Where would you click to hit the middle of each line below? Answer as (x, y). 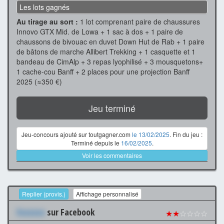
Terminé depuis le (96, 143)
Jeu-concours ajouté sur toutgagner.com (77, 134)
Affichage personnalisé (107, 193)
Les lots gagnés (44, 7)
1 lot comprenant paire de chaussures (139, 22)
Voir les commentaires (112, 155)
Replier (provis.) (44, 193)
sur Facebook (70, 212)
